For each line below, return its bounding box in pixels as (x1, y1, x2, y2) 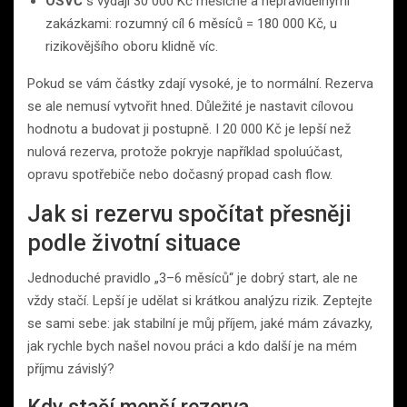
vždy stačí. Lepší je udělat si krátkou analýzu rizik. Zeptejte (27, 292, 372, 309)
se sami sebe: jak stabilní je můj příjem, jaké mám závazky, (27, 314, 372, 332)
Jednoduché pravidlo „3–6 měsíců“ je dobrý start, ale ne (27, 269, 358, 286)
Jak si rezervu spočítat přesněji (27, 200, 352, 227)
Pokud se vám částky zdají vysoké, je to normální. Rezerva (27, 74, 373, 92)
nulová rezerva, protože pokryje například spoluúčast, (27, 143, 342, 160)
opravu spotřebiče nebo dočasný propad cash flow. (27, 165, 333, 183)
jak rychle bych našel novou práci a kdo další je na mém (27, 337, 357, 354)
